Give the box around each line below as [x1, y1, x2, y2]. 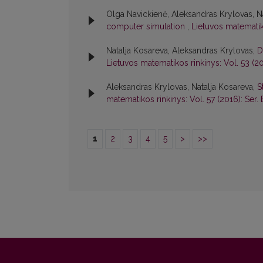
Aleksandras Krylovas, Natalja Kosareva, [106, 82, 257, 92]
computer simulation [106, 22, 187, 32]
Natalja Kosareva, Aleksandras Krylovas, [106, 46, 257, 56]
